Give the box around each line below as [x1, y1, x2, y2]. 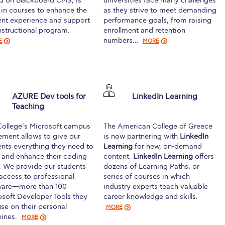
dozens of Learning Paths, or [103, 162, 199, 171]
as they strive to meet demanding [103, 6, 216, 15]
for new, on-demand [134, 142, 202, 151]
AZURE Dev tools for [12, 91, 86, 101]
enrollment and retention [103, 26, 185, 35]
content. [103, 152, 133, 161]
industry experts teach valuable [103, 182, 208, 191]
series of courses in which [103, 172, 190, 181]
